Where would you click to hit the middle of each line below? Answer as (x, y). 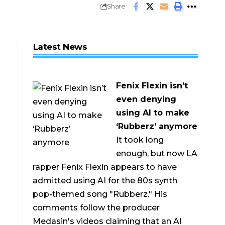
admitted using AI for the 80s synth (105, 181)
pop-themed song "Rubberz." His (100, 194)
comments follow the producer (96, 208)
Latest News (60, 46)
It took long (140, 140)
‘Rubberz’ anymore (157, 127)
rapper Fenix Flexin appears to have (105, 167)
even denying (146, 99)
